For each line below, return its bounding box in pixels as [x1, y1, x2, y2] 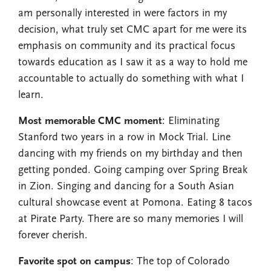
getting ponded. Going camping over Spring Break [18, 165, 247, 177]
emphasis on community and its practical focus [18, 41, 235, 53]
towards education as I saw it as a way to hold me [18, 57, 247, 69]
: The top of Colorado [131, 256, 230, 268]
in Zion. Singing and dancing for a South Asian [18, 181, 234, 193]
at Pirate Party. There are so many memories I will [18, 214, 243, 226]
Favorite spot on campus [18, 256, 131, 268]
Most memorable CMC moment [18, 116, 162, 128]
